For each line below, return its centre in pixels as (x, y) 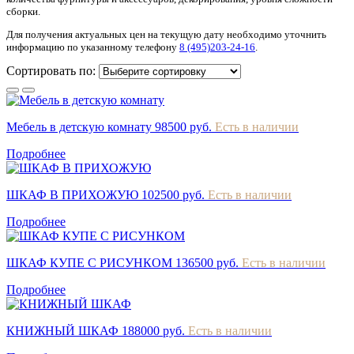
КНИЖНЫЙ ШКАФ (64, 330)
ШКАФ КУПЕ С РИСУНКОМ (91, 262)
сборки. (23, 11)
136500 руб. (207, 262)
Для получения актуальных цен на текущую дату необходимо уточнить (166, 34)
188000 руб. (153, 330)
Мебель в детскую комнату (81, 126)
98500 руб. (183, 126)
